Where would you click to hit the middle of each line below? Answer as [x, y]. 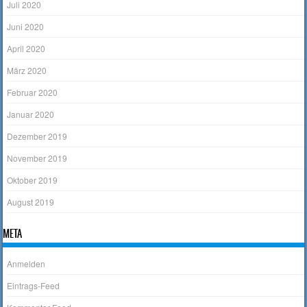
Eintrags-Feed [34, 286]
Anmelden [26, 264]
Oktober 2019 [33, 180]
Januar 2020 [31, 114]
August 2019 [31, 201]
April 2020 [26, 48]
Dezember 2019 [37, 136]
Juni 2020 [26, 26]
